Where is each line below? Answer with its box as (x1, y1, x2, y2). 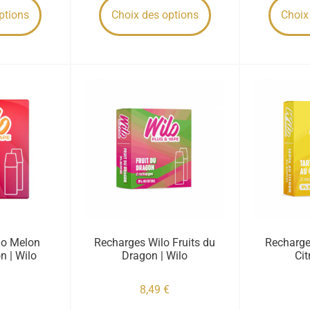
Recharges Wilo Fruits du (94, 235, 216, 249)
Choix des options (111, 8, 199, 21)
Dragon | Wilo (122, 248, 188, 262)
